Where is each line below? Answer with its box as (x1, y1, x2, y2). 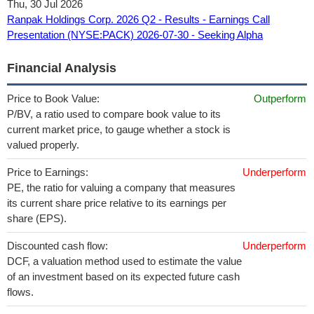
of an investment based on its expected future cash (7, 271, 240, 282)
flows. (7, 286, 34, 298)
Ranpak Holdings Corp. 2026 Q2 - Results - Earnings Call (7, 13, 270, 25)
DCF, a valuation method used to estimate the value (7, 255, 242, 267)
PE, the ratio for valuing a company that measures (7, 182, 235, 193)
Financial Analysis (7, 61, 116, 75)
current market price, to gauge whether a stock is (7, 123, 231, 135)
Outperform (254, 93, 306, 104)
